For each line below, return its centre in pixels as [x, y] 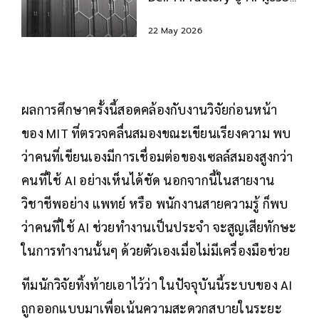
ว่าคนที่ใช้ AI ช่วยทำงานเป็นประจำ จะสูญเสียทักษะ [159, 227]
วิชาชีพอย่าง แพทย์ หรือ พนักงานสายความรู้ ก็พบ [155, 204]
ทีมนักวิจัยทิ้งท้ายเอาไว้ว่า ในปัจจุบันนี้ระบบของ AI [157, 285]
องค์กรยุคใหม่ [182, 15]
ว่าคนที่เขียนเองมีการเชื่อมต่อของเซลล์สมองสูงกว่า [157, 157]
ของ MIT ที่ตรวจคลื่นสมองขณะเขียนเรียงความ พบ [156, 133]
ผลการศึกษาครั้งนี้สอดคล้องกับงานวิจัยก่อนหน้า [150, 110]
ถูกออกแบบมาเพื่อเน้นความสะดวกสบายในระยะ [152, 308]
